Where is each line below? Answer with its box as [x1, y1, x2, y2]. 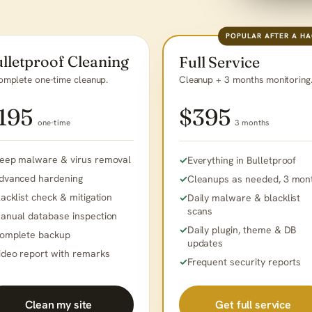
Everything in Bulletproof [187, 153, 297, 166]
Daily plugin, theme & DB [187, 223, 297, 236]
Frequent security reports [187, 255, 302, 268]
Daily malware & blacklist [187, 191, 301, 204]
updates [187, 236, 224, 249]
